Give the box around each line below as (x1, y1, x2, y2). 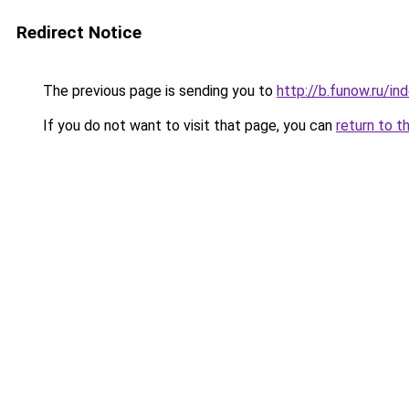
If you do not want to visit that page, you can (39, 117, 336, 134)
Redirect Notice (16, 22, 142, 43)
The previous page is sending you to (39, 82, 277, 100)
